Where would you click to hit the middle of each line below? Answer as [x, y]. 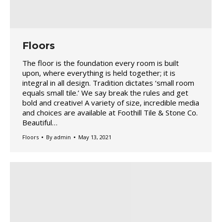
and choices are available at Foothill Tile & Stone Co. [110, 113]
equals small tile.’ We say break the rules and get [105, 93]
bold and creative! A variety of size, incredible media [111, 103]
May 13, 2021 [95, 137]
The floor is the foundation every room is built [101, 63]
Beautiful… [40, 123]
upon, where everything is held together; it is [99, 73]
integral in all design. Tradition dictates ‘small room [108, 83]
